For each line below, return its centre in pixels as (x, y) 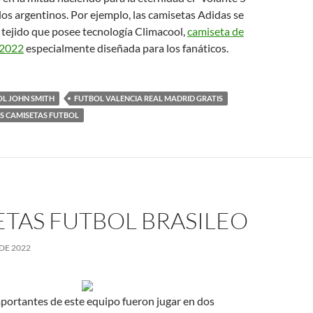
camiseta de (216, 31)
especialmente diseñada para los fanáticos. (126, 48)
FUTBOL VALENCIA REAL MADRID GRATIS (148, 98)
